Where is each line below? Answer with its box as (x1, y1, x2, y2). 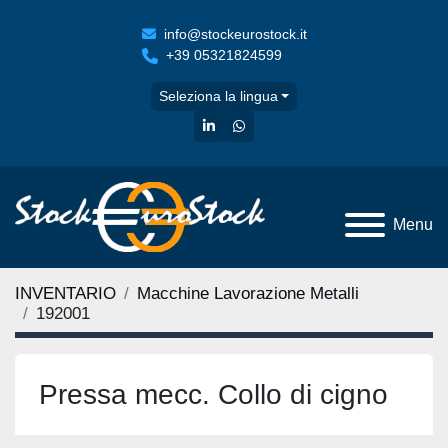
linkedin (214, 117, 262, 133)
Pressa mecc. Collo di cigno (39, 379, 388, 411)
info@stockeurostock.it (163, 26, 307, 42)
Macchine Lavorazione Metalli (137, 284, 359, 304)
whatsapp (244, 117, 305, 133)
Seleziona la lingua (158, 88, 278, 104)
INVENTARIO (15, 284, 116, 304)
